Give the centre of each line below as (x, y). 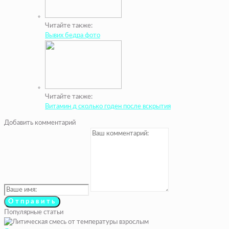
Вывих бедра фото (73, 36)
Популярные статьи (34, 213)
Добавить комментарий (40, 123)
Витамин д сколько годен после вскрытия (108, 107)
